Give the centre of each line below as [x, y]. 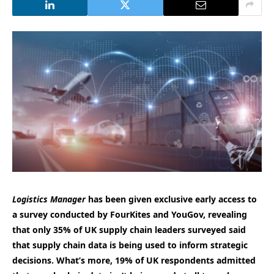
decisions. [33, 260]
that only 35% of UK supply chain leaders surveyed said [129, 229]
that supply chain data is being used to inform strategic [130, 245]
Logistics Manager [49, 199]
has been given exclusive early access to [171, 199]
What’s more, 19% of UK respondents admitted [156, 260]
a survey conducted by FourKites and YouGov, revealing [130, 214]
